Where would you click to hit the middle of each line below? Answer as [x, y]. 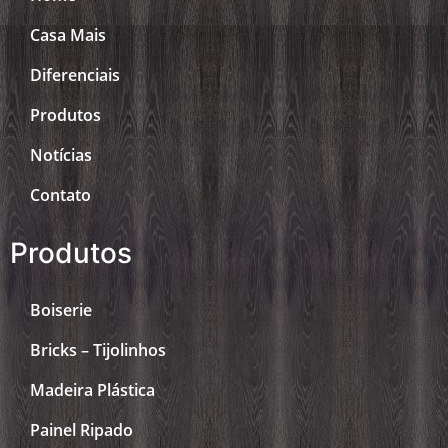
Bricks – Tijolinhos [98, 349]
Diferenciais [75, 74]
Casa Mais [68, 34]
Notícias [61, 154]
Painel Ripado [81, 429]
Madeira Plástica [92, 389]
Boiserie [61, 309]
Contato [60, 194]
